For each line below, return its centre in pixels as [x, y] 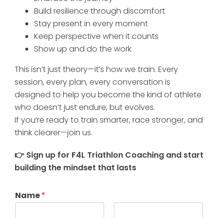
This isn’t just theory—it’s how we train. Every [96, 69]
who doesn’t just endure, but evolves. [85, 107]
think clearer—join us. [54, 132]
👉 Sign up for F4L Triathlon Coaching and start [109, 155]
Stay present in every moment [91, 23]
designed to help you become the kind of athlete [108, 94]
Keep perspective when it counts [96, 36]
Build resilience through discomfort [100, 11]
